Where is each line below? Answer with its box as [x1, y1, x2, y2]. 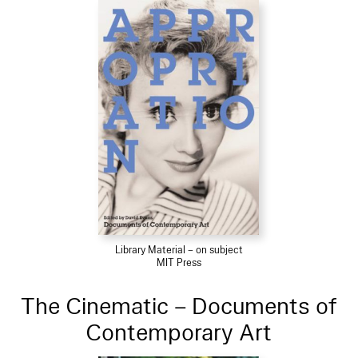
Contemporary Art [86, 316, 272, 348]
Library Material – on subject [114, 243, 243, 257]
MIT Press [156, 256, 201, 269]
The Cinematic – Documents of [21, 290, 337, 322]
